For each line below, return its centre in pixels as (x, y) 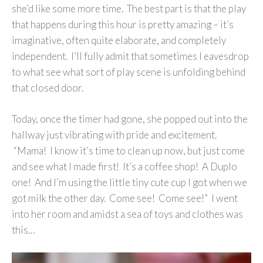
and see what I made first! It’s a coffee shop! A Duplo (124, 166)
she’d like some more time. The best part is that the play (129, 9)
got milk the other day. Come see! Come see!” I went (125, 198)
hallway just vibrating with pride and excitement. (114, 134)
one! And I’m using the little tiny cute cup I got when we (129, 182)
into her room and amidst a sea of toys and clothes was (127, 214)
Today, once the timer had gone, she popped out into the (130, 119)
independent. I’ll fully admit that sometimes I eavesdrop (130, 56)
